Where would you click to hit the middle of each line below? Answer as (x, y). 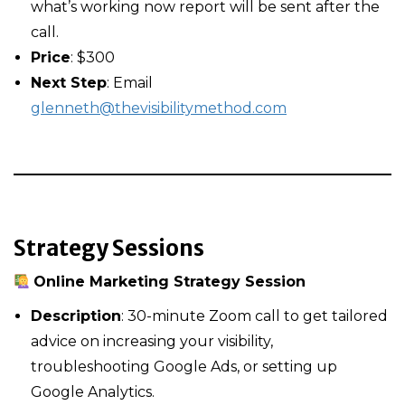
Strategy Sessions (109, 248)
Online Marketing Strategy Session (170, 282)
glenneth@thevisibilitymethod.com (159, 108)
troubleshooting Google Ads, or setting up (184, 367)
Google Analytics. (93, 392)
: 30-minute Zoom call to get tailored (254, 316)
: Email (130, 83)
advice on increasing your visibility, (152, 341)
